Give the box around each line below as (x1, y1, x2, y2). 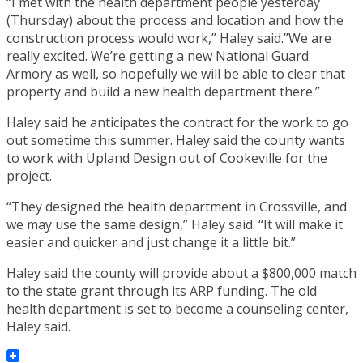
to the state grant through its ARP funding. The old (6, 281, 317, 300)
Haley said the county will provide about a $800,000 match (6, 263, 357, 282)
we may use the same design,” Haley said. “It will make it (6, 215, 343, 233)
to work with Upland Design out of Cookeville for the (6, 148, 327, 167)
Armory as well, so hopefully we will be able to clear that (6, 64, 345, 83)
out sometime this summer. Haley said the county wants (6, 130, 345, 149)
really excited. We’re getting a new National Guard (6, 46, 309, 65)
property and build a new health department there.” (6, 82, 320, 100)
